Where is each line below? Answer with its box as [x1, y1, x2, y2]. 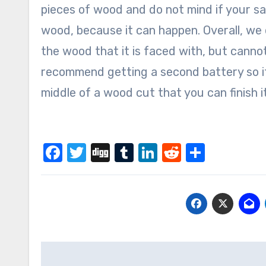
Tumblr [134, 141, 193, 164]
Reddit [181, 141, 239, 164]
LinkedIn [157, 141, 231, 164]
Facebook [62, 141, 148, 164]
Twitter [86, 141, 149, 164]
